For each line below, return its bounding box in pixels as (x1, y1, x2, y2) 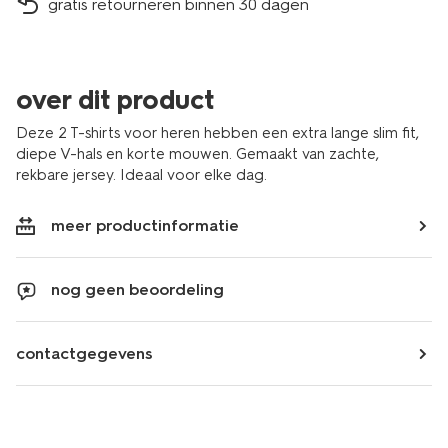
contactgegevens (16, 344, 153, 363)
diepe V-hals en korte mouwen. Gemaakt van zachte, (16, 145, 379, 163)
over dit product (16, 84, 214, 116)
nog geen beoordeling (51, 280, 224, 299)
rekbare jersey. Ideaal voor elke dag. (16, 166, 267, 184)
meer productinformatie (51, 216, 239, 235)
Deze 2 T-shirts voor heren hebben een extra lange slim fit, (16, 124, 419, 142)
